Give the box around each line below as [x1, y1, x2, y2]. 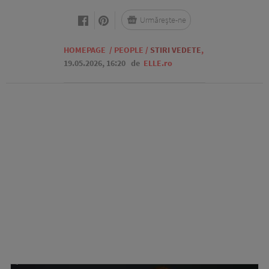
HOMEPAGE [64, 44, 106, 55]
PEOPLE [114, 44, 144, 55]
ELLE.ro [144, 58, 172, 68]
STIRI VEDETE [150, 44, 201, 55]
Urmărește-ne [140, 14, 186, 25]
